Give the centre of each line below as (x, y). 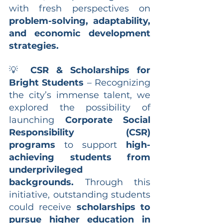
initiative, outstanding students (80, 194)
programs (32, 145)
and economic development (80, 33)
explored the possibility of (80, 107)
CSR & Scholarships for (90, 70)
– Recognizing (117, 82)
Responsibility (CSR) (80, 132)
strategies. (34, 46)
